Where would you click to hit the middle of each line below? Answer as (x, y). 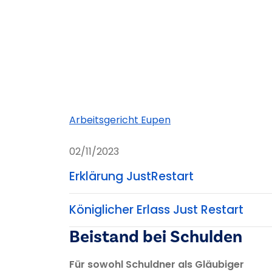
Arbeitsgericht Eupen (120, 120)
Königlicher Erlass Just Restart (156, 209)
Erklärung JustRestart (131, 177)
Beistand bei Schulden (158, 236)
